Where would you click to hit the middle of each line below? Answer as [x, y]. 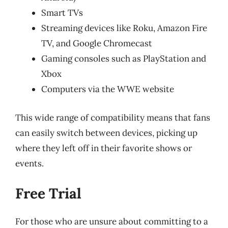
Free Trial [48, 193]
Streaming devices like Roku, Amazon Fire [124, 28]
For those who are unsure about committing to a [112, 221]
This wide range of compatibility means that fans [113, 117]
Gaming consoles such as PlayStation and [124, 59]
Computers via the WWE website [108, 89]
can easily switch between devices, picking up [106, 133]
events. [30, 163]
